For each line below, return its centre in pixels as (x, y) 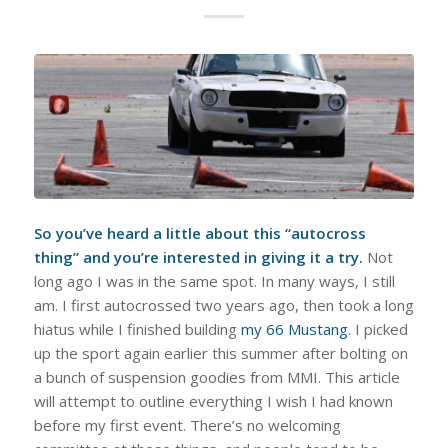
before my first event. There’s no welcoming (187, 425)
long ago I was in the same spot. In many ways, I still (214, 281)
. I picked (377, 329)
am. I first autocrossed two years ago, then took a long (223, 305)
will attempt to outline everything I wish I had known (213, 401)
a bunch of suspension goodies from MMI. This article (216, 377)
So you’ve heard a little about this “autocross (199, 233)
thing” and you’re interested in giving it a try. (198, 257)
